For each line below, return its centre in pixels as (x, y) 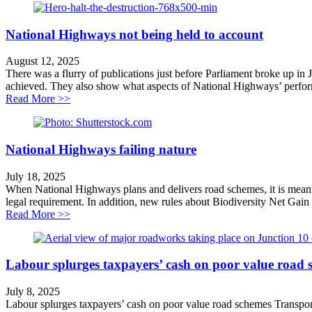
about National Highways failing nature (156, 213)
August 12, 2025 (42, 61)
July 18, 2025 (36, 176)
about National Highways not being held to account (183, 98)
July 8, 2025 (33, 292)
